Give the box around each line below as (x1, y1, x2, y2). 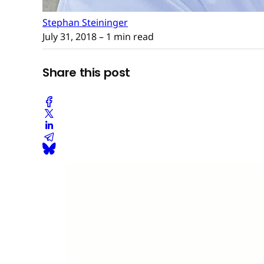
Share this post (42, 64, 130, 81)
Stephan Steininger (42, 15, 128, 29)
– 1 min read (97, 29, 154, 43)
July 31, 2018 (42, 29, 97, 43)
